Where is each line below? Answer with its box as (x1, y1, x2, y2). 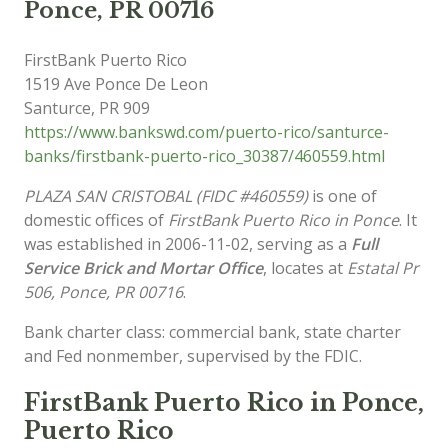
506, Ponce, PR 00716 (24, 280, 183, 303)
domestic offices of (24, 208, 168, 231)
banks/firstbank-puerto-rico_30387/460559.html (24, 144, 385, 167)
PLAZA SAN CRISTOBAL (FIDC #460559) (24, 184, 308, 207)
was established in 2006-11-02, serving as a (24, 232, 351, 255)
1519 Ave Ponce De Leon (24, 72, 208, 95)
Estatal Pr (347, 256, 419, 279)
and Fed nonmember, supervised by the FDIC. (24, 344, 362, 367)
